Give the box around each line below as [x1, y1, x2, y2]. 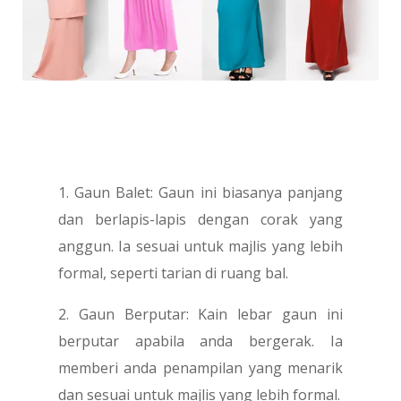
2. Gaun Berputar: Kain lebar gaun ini [57, 303, 344, 324]
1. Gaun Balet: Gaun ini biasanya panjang [57, 182, 344, 202]
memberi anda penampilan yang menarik [57, 357, 344, 378]
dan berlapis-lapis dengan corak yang [57, 209, 344, 229]
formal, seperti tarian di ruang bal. [57, 262, 288, 283]
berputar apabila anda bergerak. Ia [57, 330, 344, 351]
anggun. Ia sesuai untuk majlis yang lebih [57, 235, 344, 256]
